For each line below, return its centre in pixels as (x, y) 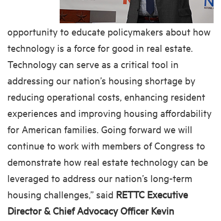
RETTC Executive (152, 194)
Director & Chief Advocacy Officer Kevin (91, 210)
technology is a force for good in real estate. (100, 47)
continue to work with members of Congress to (106, 145)
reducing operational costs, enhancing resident (106, 96)
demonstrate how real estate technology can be (108, 161)
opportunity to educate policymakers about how (109, 31)
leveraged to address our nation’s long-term (100, 178)
